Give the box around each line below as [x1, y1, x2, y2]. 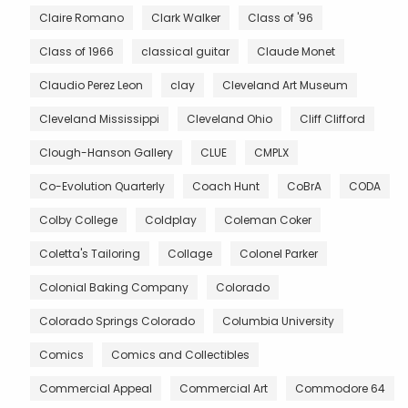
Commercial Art [179, 380, 268, 396]
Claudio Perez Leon [39, 76, 143, 93]
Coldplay [145, 211, 197, 228]
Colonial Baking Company [39, 279, 189, 295]
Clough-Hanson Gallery [39, 144, 173, 160]
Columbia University [222, 312, 334, 329]
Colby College [39, 211, 117, 228]
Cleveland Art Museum [222, 76, 348, 93]
